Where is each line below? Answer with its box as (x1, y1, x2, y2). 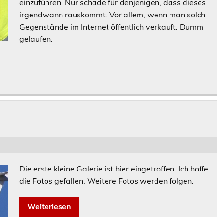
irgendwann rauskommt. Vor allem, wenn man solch (19, 9, 206, 19)
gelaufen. (19, 33, 53, 44)
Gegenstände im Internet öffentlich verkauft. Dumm (19, 21, 204, 31)
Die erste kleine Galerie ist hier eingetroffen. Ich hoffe (19, 163, 209, 173)
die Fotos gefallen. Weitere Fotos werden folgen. (19, 175, 194, 186)
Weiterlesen (27, 201, 72, 211)
